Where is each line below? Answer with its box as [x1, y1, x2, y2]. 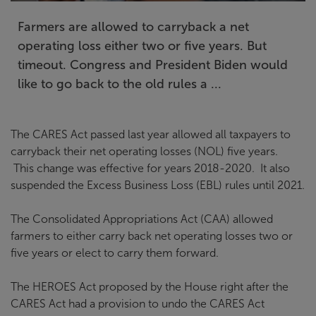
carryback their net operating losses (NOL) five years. [11, 145, 281, 157]
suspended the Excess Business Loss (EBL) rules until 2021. [11, 178, 305, 191]
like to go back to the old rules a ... [18, 76, 221, 91]
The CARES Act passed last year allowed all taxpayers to [11, 128, 291, 140]
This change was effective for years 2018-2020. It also [11, 162, 290, 174]
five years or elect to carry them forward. [11, 246, 219, 259]
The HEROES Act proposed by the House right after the [11, 280, 288, 293]
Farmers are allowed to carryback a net [18, 19, 249, 34]
